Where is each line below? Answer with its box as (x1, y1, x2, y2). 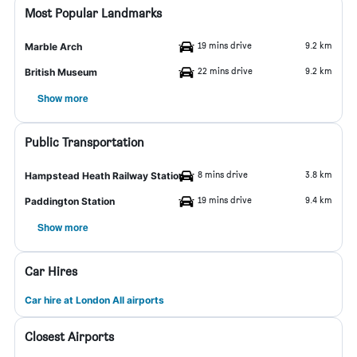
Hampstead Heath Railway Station (25, 170, 184, 182)
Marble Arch (25, 41, 82, 53)
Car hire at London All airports (25, 294, 164, 306)
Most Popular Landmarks (25, 6, 162, 21)
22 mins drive (198, 65, 253, 76)
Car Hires (25, 264, 77, 279)
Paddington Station (25, 195, 115, 207)
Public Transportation (25, 135, 144, 150)
